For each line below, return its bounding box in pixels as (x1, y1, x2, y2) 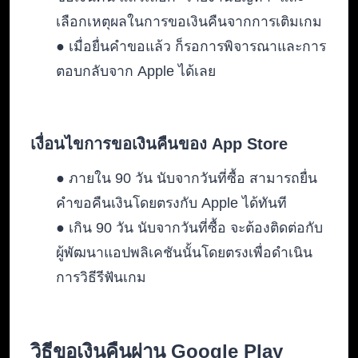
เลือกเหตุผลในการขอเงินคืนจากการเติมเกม (56, 14, 322, 30)
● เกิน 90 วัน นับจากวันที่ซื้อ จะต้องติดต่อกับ (56, 220, 323, 237)
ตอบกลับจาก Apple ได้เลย (56, 63, 216, 80)
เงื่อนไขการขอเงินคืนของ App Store (30, 135, 288, 153)
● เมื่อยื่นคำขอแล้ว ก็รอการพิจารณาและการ (56, 38, 326, 55)
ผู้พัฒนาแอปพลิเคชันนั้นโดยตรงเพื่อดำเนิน (56, 245, 312, 261)
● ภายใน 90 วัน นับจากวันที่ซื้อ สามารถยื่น (56, 170, 317, 187)
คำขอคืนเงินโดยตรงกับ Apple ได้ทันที (56, 195, 287, 212)
